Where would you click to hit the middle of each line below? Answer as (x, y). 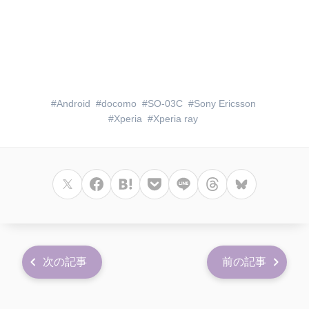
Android (73, 104)
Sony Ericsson (225, 104)
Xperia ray (176, 119)
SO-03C (165, 104)
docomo (119, 104)
